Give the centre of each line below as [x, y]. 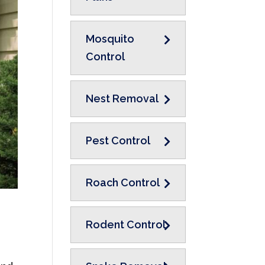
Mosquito [110, 39]
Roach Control [123, 182]
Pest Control [118, 140]
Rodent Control [126, 224]
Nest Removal [122, 98]
